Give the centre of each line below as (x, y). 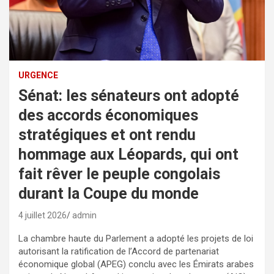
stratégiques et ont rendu (107, 135)
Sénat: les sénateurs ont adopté (129, 95)
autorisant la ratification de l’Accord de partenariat (119, 251)
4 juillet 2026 (43, 215)
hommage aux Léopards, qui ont (128, 154)
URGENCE (38, 75)
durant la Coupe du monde (109, 193)
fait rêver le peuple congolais (119, 174)
